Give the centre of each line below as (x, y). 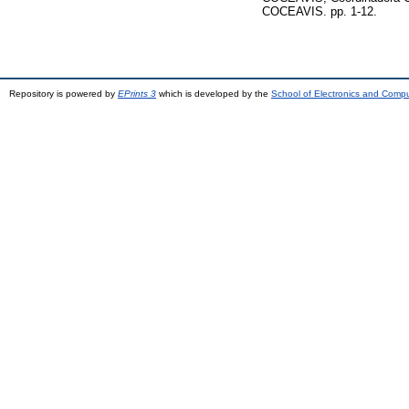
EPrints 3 (137, 93)
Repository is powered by (63, 93)
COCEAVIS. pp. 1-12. (320, 11)
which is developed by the (214, 93)
